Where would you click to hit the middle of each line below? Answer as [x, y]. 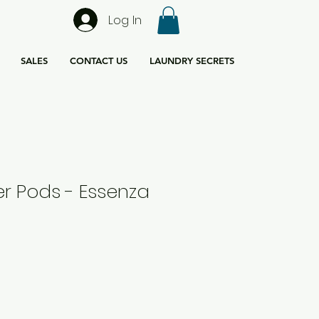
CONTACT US [98, 61]
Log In [125, 20]
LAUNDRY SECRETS [192, 61]
